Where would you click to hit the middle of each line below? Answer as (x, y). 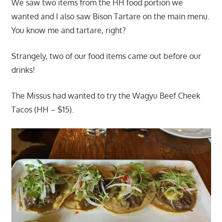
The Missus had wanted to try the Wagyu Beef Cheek (106, 95)
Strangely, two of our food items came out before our (106, 56)
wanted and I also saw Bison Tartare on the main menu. (110, 16)
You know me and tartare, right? (68, 30)
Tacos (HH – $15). (42, 109)
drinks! (23, 70)
